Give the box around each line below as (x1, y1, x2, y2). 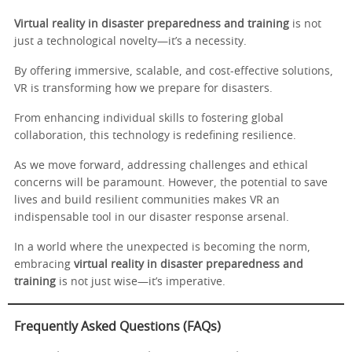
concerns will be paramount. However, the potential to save (14, 178, 328, 189)
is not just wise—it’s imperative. (56, 277, 225, 288)
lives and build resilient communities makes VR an (14, 195, 280, 207)
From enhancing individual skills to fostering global (14, 113, 284, 125)
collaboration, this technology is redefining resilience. (14, 130, 296, 142)
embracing (14, 259, 74, 271)
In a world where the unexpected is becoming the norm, (14, 242, 310, 254)
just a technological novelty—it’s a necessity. (14, 36, 247, 48)
